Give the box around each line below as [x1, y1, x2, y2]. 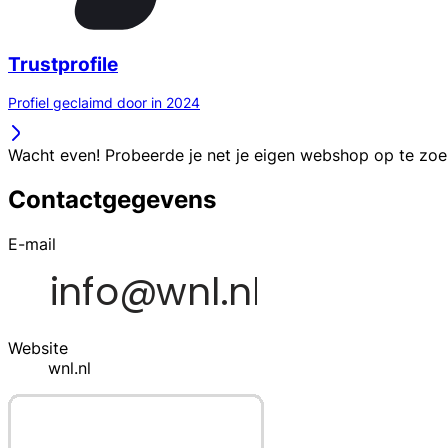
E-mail [8, 234, 56, 255]
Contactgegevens [8, 185, 216, 215]
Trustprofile [8, 52, 118, 76]
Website [8, 338, 68, 359]
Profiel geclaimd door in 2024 [8, 94, 200, 112]
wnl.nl [48, 358, 91, 379]
